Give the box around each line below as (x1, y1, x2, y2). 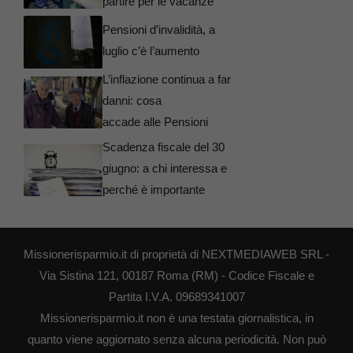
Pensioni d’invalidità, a (102, 23, 215, 36)
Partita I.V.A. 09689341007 (108, 289, 245, 303)
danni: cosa (102, 93, 162, 107)
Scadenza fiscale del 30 (102, 139, 225, 154)
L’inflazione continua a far (102, 72, 231, 86)
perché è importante (102, 182, 205, 196)
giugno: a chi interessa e (102, 161, 227, 175)
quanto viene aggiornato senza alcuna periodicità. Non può (27, 332, 326, 346)
